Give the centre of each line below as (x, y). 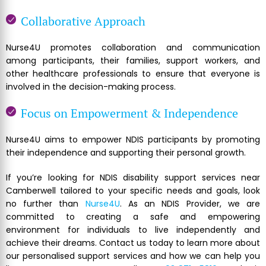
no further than (46, 204)
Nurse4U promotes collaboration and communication (133, 48)
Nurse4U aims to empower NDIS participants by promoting (133, 140)
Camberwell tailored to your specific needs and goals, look (133, 191)
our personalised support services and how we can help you (133, 256)
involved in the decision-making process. (91, 87)
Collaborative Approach (83, 21)
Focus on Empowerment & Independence (129, 113)
